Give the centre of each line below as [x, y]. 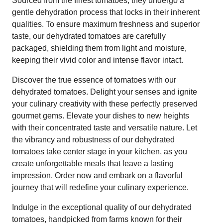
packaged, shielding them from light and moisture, [99, 48]
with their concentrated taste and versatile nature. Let [105, 127]
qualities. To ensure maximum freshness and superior [106, 24]
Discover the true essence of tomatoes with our [94, 80]
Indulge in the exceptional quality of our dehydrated [102, 207]
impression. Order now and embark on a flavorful [97, 175]
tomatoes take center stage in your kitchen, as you [100, 151]
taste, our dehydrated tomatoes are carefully [89, 36]
